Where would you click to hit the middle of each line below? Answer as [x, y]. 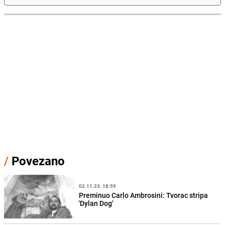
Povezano [37, 161]
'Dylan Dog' [96, 203]
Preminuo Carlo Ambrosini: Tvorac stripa [144, 195]
